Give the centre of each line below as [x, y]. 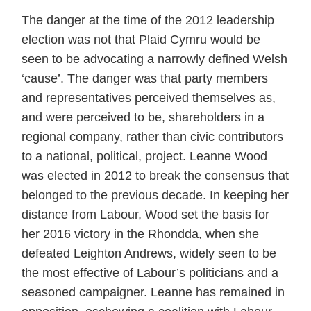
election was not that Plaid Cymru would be [141, 39]
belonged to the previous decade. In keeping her [155, 195]
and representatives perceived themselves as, [149, 98]
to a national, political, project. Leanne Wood [144, 156]
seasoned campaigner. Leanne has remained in [153, 292]
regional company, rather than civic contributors [152, 136]
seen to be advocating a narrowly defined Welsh [154, 59]
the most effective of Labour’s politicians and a [150, 272]
